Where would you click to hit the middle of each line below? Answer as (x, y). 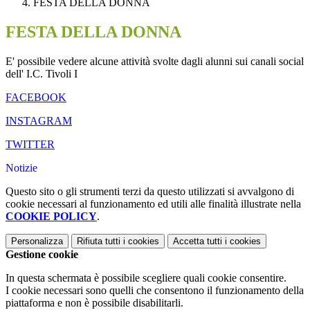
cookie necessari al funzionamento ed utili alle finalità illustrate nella (153, 204)
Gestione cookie (42, 255)
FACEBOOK (36, 98)
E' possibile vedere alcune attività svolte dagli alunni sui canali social (155, 62)
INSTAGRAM (39, 121)
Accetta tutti (198, 241)
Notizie (21, 168)
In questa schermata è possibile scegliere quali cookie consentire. (146, 278)
